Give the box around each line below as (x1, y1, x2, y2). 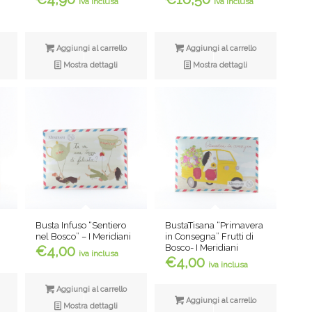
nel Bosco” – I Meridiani (36, 231, 132, 242)
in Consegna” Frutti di (165, 231, 254, 242)
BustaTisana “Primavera (165, 220, 264, 231)
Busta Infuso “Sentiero (36, 219, 127, 231)
